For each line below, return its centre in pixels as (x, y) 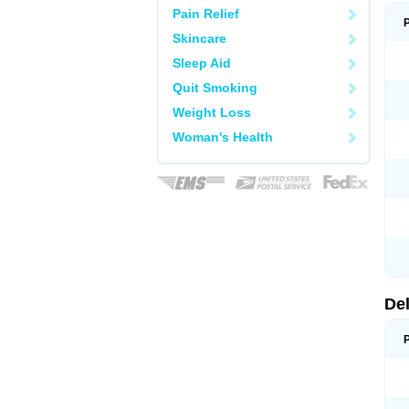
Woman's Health (223, 137)
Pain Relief (206, 14)
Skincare (199, 38)
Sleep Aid (202, 63)
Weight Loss (212, 112)
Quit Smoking (215, 88)
